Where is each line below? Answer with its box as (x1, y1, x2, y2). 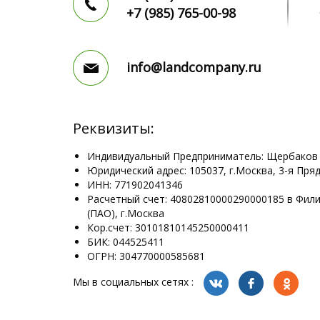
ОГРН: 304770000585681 (87, 249, 205, 263)
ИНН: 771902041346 (87, 178, 183, 191)
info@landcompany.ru (126, 59, 261, 76)
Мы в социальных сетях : (73, 275, 194, 289)
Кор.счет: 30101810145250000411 (87, 221, 249, 234)
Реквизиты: (73, 119, 154, 138)
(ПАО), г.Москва (87, 206, 164, 220)
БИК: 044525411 (87, 235, 164, 249)
